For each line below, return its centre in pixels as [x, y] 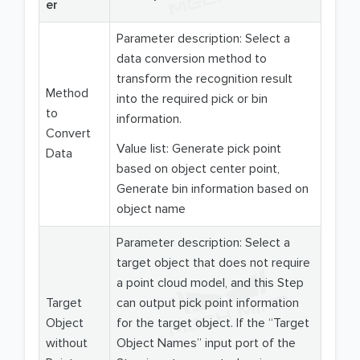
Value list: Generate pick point [199, 149]
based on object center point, [198, 169]
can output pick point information [208, 303]
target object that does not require [213, 263]
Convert [68, 134]
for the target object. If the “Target [213, 323]
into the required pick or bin [192, 99]
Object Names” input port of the [206, 344]
